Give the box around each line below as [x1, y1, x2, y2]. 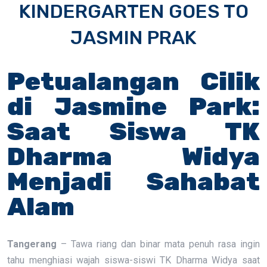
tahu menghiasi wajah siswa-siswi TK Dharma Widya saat [7, 254, 260, 266]
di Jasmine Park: [7, 92, 260, 122]
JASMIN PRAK [70, 26, 197, 49]
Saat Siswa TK [7, 117, 260, 147]
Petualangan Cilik [7, 67, 260, 97]
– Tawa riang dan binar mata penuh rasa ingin [57, 238, 260, 250]
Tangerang [7, 238, 57, 250]
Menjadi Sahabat [7, 167, 260, 197]
